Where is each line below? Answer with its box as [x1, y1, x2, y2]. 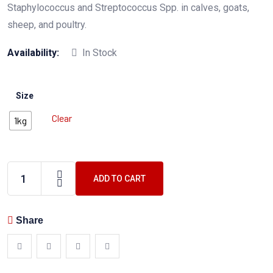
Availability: [7, 47, 59, 58]
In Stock [82, 47, 117, 58]
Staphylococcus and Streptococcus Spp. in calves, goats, [7, 2, 249, 13]
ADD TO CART [93, 174, 146, 183]
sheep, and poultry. [7, 19, 87, 30]
